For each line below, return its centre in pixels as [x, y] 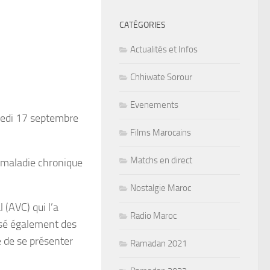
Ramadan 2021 [159, 243]
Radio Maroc [153, 215]
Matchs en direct [161, 160]
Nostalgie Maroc [161, 188]
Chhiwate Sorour [161, 77]
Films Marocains [161, 132]
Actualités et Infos [164, 49]
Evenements [154, 105]
